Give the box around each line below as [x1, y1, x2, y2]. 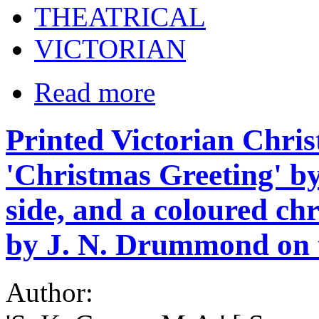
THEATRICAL [34, 1, 206, 33]
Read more [34, 77, 155, 108]
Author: [6, 276, 100, 308]
